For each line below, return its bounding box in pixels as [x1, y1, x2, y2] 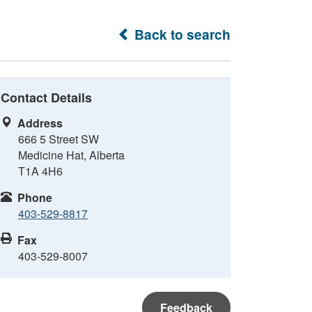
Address [17, 115, 63, 131]
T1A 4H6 [18, 163, 63, 179]
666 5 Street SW [18, 131, 99, 147]
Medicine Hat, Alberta [18, 147, 125, 163]
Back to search [131, 24, 231, 44]
